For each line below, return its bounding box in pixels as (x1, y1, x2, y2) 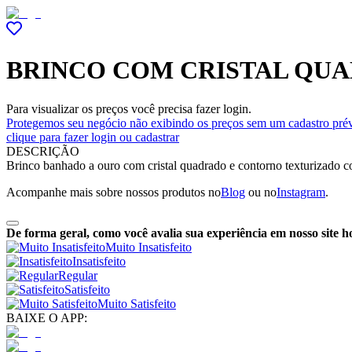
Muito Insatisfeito (105, 240, 192, 254)
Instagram (277, 185, 325, 199)
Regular (58, 268, 97, 282)
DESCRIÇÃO (6, 144, 79, 158)
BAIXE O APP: (6, 310, 87, 324)
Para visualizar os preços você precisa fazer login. (6, 101, 251, 115)
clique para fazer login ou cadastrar (6, 130, 179, 144)
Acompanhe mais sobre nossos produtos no (6, 185, 221, 199)
